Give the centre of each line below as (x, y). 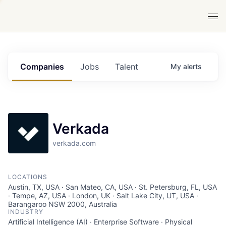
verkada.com (74, 143)
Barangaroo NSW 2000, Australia (63, 204)
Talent (127, 67)
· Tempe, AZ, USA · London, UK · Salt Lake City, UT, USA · (103, 195)
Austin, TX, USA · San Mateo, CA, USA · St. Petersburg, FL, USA (112, 187)
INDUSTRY (26, 212)
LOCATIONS (28, 177)
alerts (192, 66)
